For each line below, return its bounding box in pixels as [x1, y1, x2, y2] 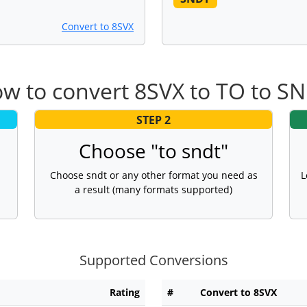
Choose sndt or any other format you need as [49, 169, 258, 182]
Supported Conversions [79, 251, 228, 270]
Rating [110, 286, 140, 299]
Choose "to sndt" [79, 138, 228, 164]
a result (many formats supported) [75, 183, 232, 197]
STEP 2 [136, 112, 171, 127]
